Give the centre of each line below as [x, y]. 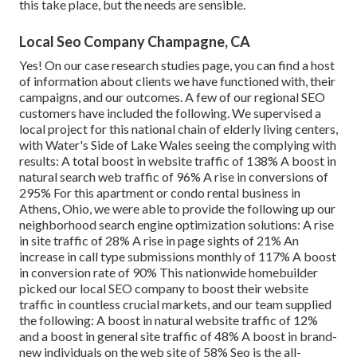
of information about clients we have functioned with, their [177, 81]
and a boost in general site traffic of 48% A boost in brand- [178, 336]
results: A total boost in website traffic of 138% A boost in [178, 161]
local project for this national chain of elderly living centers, [178, 129]
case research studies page [157, 65]
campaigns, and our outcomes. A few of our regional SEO [172, 97]
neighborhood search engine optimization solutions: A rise [177, 225]
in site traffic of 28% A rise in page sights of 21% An [159, 241]
